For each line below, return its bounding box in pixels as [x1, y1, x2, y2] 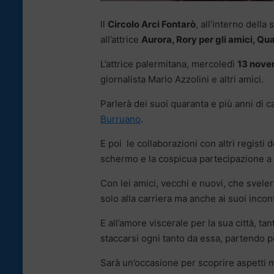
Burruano [100, 113, 141, 125]
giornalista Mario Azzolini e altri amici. [100, 73, 264, 86]
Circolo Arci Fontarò [108, 18, 196, 31]
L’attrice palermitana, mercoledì [100, 58, 237, 70]
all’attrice [100, 34, 141, 46]
